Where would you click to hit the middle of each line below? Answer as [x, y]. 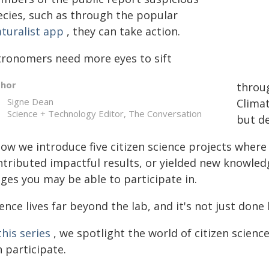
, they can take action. [122, 31]
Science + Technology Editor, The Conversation [104, 113]
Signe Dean [30, 101]
